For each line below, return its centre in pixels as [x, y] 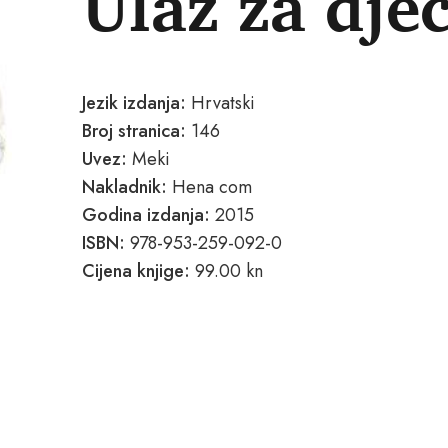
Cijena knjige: [136, 271]
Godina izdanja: [146, 215]
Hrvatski [220, 103]
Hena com [212, 187]
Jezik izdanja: [134, 103]
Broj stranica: [134, 131]
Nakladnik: [127, 187]
